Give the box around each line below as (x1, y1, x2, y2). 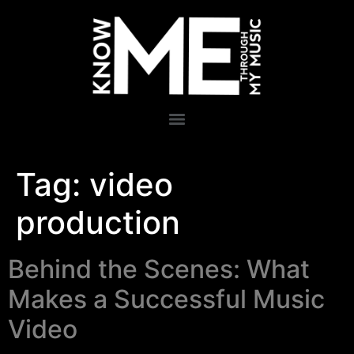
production (16, 203, 180, 242)
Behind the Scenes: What (8, 254, 310, 284)
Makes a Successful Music (8, 284, 325, 314)
